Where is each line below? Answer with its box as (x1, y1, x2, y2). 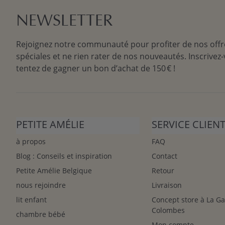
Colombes (152, 205, 185, 215)
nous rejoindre (16, 180, 66, 190)
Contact (152, 151, 178, 161)
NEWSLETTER (16, 14, 113, 30)
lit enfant (16, 195, 47, 204)
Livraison (152, 180, 182, 190)
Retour (152, 166, 175, 175)
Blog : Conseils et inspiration (16, 151, 112, 161)
